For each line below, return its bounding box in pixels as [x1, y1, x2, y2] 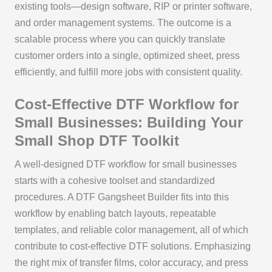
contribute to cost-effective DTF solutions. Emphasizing [14, 240, 251, 251]
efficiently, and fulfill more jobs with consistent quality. [14, 67, 242, 78]
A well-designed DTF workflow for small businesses [14, 158, 237, 169]
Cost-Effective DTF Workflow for [14, 95, 239, 112]
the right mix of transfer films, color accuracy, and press [14, 257, 248, 268]
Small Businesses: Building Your [14, 114, 243, 131]
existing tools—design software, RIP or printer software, [14, 1, 252, 12]
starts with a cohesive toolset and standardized [14, 175, 215, 186]
